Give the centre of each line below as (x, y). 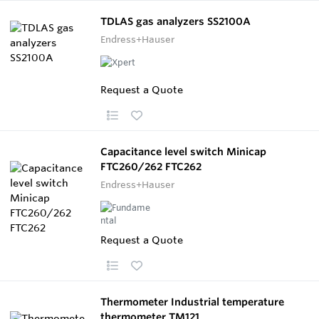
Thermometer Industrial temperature (192, 302)
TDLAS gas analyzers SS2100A (176, 21)
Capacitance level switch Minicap (183, 151)
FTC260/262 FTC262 (151, 166)
